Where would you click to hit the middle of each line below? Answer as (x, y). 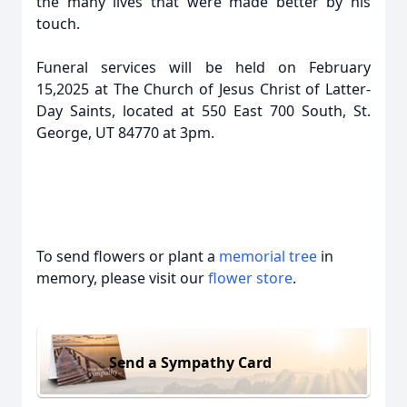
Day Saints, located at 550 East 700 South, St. (203, 111)
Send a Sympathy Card (190, 362)
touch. (58, 24)
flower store (250, 278)
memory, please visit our (122, 278)
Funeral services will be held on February (203, 67)
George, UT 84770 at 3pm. (125, 133)
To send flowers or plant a (128, 256)
